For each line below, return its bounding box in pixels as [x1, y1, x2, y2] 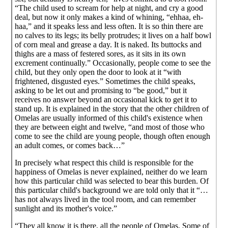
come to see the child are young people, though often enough [15, 131, 211, 140]
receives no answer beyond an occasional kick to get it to [15, 95, 197, 104]
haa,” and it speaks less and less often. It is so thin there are [15, 21, 204, 31]
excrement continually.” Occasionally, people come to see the [15, 58, 211, 67]
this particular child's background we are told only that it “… [15, 185, 209, 194]
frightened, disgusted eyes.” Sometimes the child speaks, [15, 76, 196, 85]
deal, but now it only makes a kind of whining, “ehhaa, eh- [15, 12, 204, 21]
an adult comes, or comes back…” [15, 140, 125, 150]
